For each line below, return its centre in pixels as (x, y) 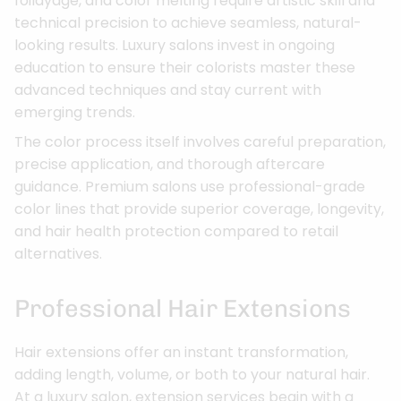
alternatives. (58, 253)
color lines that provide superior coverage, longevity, (199, 209)
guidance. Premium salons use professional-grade (190, 186)
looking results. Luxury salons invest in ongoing (175, 45)
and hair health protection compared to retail (176, 231)
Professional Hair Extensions (183, 308)
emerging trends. (75, 112)
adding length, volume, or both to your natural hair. (192, 374)
